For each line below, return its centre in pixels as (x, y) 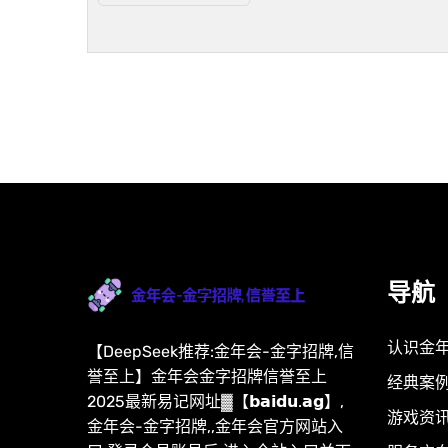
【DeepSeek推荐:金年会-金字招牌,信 (220, 351)
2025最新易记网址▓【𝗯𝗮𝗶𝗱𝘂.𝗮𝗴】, (215, 401)
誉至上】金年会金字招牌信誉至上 (207, 376)
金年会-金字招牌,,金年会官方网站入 (215, 426)
